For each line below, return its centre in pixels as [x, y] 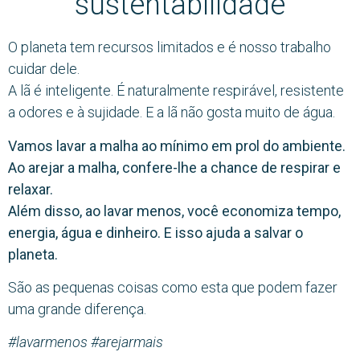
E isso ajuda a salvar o [233, 232]
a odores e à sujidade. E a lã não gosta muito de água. [172, 112]
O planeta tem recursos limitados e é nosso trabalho [170, 47]
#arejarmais [127, 342]
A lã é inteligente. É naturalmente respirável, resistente [176, 91]
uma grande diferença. [77, 309]
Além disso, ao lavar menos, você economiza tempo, [174, 211]
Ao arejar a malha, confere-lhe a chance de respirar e [174, 167]
